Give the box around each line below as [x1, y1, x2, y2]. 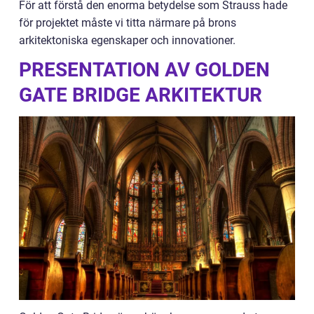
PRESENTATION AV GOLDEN [19, 58, 270, 81]
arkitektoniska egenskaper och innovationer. [19, 34, 235, 47]
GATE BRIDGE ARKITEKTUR [19, 83, 262, 107]
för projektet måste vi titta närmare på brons [19, 16, 236, 29]
